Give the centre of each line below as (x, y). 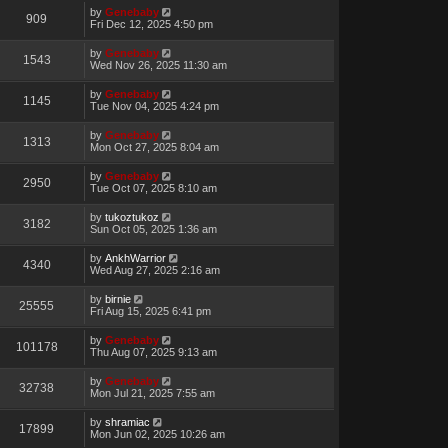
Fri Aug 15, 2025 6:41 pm (150, 310)
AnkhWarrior (135, 257)
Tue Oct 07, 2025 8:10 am (153, 187)
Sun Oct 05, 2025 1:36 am (153, 228)
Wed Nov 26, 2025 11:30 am (158, 64)
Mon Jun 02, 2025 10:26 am (157, 433)
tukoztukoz (131, 216)
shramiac (127, 421)
